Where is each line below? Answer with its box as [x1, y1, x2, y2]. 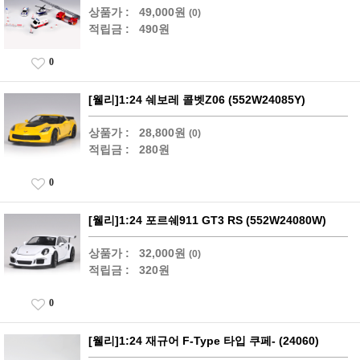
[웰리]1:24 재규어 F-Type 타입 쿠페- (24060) [88, 334, 319, 347]
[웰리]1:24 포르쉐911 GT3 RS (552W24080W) [88, 214, 326, 227]
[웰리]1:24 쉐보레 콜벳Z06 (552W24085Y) [88, 93, 305, 106]
